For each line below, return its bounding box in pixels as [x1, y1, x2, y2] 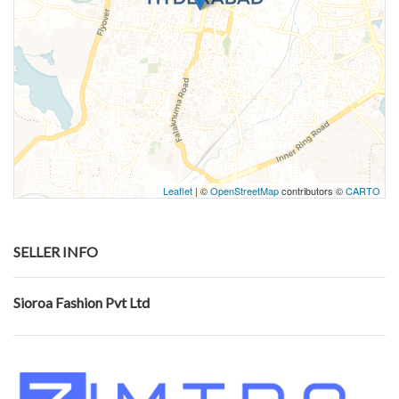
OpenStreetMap [210, 183, 279, 199]
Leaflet [163, 183, 192, 199]
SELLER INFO [13, 243, 98, 261]
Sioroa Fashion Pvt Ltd [13, 294, 150, 312]
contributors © [279, 183, 346, 199]
